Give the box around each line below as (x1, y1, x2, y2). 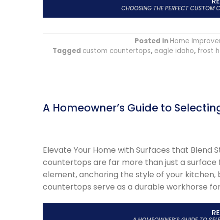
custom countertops (82, 46, 151, 55)
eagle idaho (154, 46, 194, 55)
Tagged (53, 46, 82, 55)
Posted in (134, 36, 170, 46)
